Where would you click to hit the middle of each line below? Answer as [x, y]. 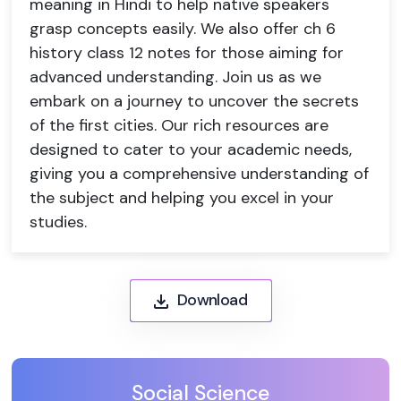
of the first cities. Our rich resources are [179, 125]
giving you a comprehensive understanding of [199, 174]
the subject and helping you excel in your [182, 198]
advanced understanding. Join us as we [175, 77]
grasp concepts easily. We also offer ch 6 [183, 29]
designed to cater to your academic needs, [191, 149]
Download [212, 300]
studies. [58, 222]
